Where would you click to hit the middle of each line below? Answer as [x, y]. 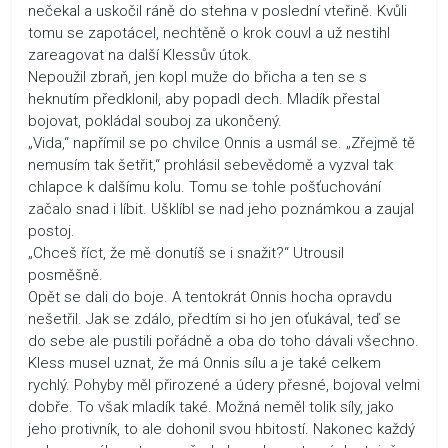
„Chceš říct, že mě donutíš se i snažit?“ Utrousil [186, 252]
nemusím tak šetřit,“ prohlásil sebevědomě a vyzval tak [210, 164]
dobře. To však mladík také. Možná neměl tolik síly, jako [211, 406]
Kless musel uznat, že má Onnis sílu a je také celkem [204, 362]
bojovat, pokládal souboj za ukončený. [155, 120]
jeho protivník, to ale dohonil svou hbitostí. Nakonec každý [221, 428]
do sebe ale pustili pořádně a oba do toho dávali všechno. [223, 340]
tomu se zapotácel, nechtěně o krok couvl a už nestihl [209, 32]
